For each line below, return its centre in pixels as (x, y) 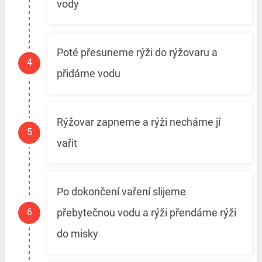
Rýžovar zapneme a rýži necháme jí (138, 122)
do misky (77, 234)
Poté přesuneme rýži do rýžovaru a (137, 53)
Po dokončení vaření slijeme (121, 192)
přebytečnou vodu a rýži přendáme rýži (146, 213)
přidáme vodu (88, 74)
